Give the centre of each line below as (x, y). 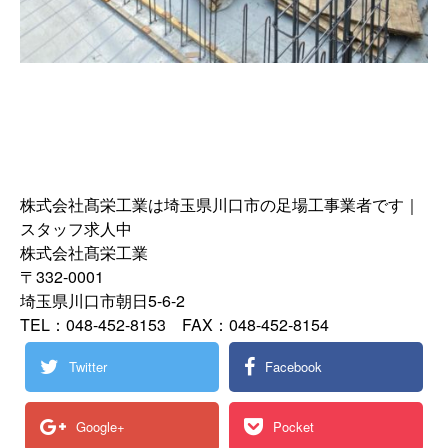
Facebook (293, 367)
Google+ (100, 427)
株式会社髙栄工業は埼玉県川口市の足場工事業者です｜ (220, 204)
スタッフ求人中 (76, 228)
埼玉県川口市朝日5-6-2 (102, 300)
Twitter (88, 367)
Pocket (293, 427)
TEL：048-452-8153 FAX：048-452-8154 (174, 324)
